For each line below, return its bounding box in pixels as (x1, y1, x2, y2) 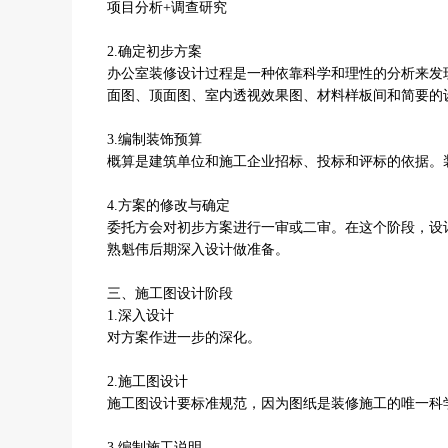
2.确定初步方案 (107, 44, 202, 59)
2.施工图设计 (107, 374, 188, 389)
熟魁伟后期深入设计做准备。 (107, 242, 289, 257)
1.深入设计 (107, 308, 174, 323)
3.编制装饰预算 (107, 132, 202, 147)
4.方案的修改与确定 (107, 198, 230, 213)
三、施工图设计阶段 (107, 286, 233, 301)
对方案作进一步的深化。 (107, 330, 261, 345)
